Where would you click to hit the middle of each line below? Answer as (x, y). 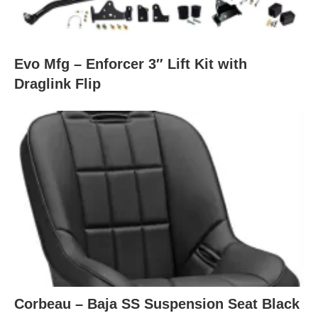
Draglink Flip (57, 83)
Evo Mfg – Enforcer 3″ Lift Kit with (131, 64)
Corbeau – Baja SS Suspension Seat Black (157, 304)
